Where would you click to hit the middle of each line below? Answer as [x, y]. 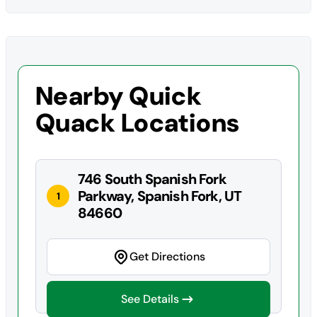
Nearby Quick [119, 96]
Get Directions [167, 256]
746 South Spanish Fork [152, 179]
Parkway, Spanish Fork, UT [160, 196]
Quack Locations [138, 122]
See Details [150, 299]
